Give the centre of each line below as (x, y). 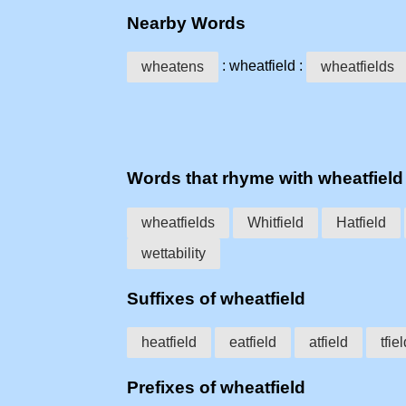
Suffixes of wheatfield (216, 298)
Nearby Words (186, 23)
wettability (174, 253)
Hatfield (361, 222)
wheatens (173, 67)
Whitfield (275, 222)
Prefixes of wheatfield (216, 388)
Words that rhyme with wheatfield (265, 179)
